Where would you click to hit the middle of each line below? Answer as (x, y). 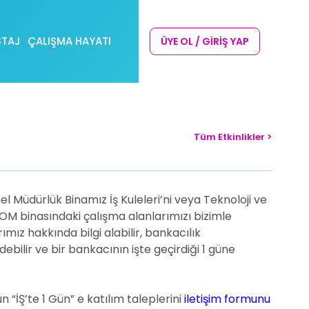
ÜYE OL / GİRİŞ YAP (205, 41)
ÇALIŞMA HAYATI (69, 41)
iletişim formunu (228, 299)
